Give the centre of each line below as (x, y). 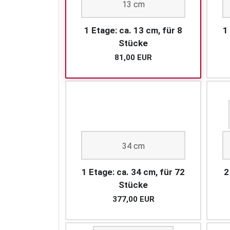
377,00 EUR (133, 199)
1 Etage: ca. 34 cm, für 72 (133, 172)
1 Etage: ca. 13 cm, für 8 (133, 31)
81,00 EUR (133, 58)
